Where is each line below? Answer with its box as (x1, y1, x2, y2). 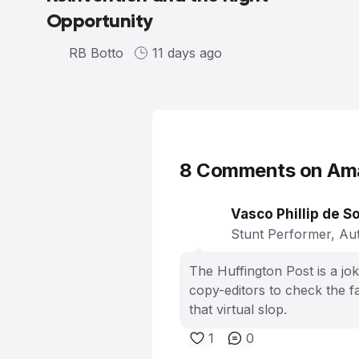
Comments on (192, 158, 327, 182)
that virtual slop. (189, 301, 287, 317)
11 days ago (152, 44, 222, 61)
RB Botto (69, 44, 123, 61)
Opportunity (46, 8, 153, 32)
